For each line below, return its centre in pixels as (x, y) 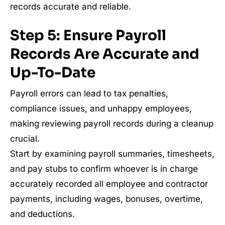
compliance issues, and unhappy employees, (101, 108)
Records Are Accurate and (105, 54)
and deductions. (42, 214)
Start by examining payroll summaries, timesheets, (112, 154)
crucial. (25, 139)
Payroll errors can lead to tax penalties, (89, 93)
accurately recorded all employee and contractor (109, 184)
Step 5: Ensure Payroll (88, 35)
